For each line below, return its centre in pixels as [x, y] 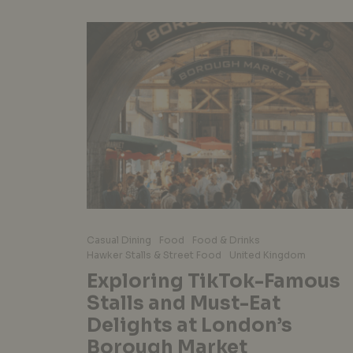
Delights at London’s [190, 325]
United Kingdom [268, 255]
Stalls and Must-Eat [184, 303]
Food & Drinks [226, 240]
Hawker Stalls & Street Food [154, 255]
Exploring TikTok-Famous [214, 281]
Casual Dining [119, 240]
